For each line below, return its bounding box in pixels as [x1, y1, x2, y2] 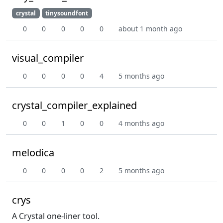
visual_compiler [12, 51, 84, 65]
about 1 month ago [118, 23, 182, 33]
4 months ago [118, 118, 164, 128]
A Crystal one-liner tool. [12, 210, 100, 222]
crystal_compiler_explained [12, 98, 137, 112]
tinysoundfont [45, 8, 89, 17]
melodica [12, 145, 54, 159]
